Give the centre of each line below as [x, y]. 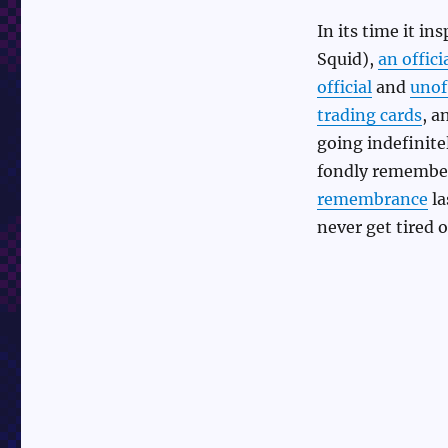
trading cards [369, 115]
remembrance [372, 199]
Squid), [347, 59]
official [344, 87]
